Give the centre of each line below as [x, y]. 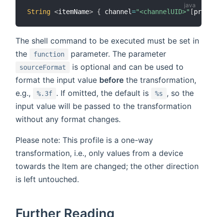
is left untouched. [47, 179]
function [49, 54]
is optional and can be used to [127, 67]
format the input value [57, 80]
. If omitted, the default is [104, 93]
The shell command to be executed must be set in [107, 41]
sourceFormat [43, 68]
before [111, 80]
